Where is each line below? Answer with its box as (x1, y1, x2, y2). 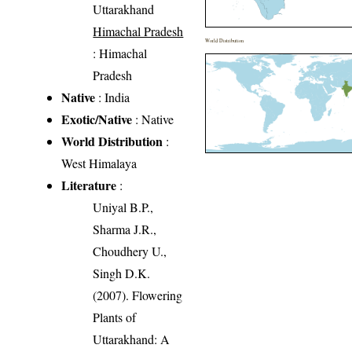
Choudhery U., (93, 242, 167, 259)
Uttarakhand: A (93, 330, 170, 347)
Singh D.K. (93, 264, 151, 281)
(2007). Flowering (93, 286, 183, 303)
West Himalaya (61, 154, 137, 171)
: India (95, 88, 130, 105)
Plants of (93, 308, 137, 325)
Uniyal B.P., (93, 198, 154, 215)
